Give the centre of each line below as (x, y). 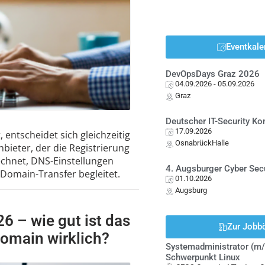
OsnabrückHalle (202, 143)
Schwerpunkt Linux (203, 257)
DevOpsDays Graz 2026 (213, 74)
